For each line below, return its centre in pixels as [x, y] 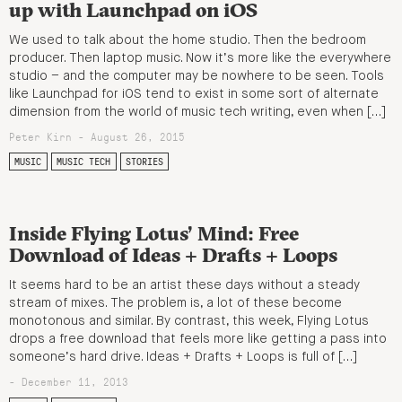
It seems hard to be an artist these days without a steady [184, 285]
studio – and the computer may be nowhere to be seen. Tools [197, 76]
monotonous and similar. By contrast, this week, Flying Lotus [189, 321]
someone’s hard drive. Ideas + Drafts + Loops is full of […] [183, 357]
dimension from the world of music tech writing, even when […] [197, 112]
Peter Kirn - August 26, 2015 [97, 136]
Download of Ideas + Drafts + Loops [173, 255]
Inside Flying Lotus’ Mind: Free [154, 234]
